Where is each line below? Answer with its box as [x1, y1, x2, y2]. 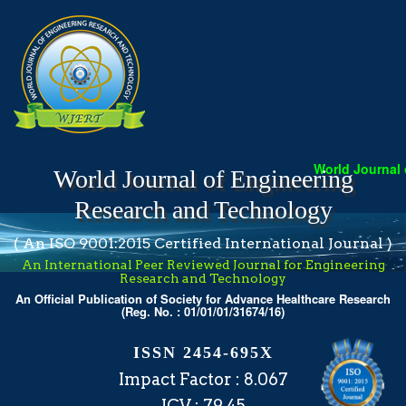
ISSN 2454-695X [132, 343, 274, 362]
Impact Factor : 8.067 [118, 370, 288, 389]
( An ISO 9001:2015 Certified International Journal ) [14, 235, 392, 252]
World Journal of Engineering [53, 165, 353, 193]
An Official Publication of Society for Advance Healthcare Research [15, 290, 391, 307]
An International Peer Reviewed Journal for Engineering [21, 257, 385, 272]
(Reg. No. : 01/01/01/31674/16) [121, 303, 285, 320]
